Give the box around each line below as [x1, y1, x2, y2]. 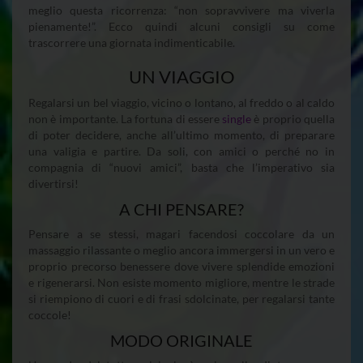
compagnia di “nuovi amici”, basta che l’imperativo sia [28, 160, 335, 174]
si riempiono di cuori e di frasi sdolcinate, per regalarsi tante [28, 291, 335, 305]
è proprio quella [251, 111, 335, 126]
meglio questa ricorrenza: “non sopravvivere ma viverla [28, 2, 335, 17]
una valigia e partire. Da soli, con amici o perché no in [28, 143, 335, 158]
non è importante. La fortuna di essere [28, 111, 223, 126]
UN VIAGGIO [128, 65, 235, 88]
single [222, 111, 252, 126]
